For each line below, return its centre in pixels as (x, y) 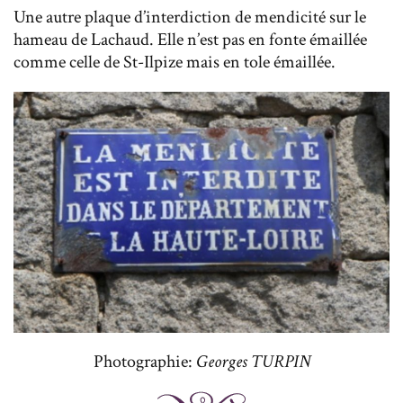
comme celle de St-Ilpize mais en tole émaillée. (176, 62)
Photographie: (144, 362)
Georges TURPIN (253, 362)
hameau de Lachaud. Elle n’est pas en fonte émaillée (190, 39)
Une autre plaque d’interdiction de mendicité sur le (190, 17)
